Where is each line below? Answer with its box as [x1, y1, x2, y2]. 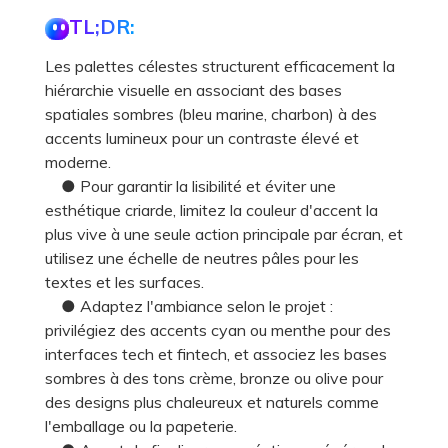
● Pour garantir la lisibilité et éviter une [45, 176, 336, 197]
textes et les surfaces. [45, 272, 204, 293]
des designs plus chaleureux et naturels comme [45, 392, 379, 413]
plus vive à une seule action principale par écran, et [45, 224, 403, 245]
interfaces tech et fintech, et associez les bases [45, 344, 387, 365]
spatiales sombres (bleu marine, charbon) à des [45, 104, 377, 125]
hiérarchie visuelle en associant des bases [45, 80, 342, 101]
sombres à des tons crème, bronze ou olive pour [45, 368, 383, 389]
